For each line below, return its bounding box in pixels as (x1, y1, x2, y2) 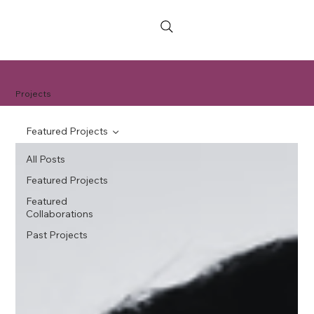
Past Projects (26, 228, 88, 242)
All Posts (26, 153, 66, 166)
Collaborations (26, 207, 94, 221)
